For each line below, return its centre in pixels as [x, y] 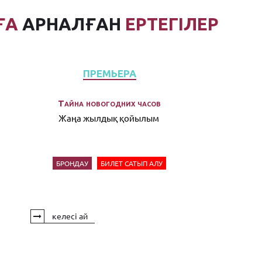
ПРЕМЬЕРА [109, 74]
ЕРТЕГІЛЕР [172, 24]
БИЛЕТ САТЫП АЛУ [132, 163]
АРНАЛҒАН [71, 24]
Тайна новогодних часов [110, 104]
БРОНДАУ [73, 163]
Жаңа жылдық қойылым [109, 118]
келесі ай [69, 216]
